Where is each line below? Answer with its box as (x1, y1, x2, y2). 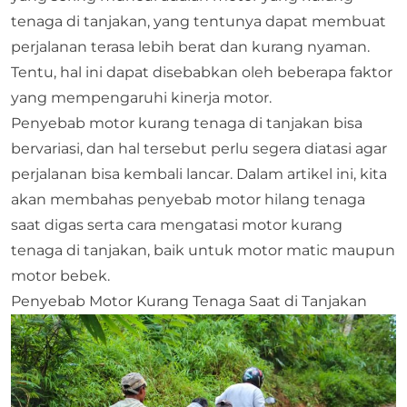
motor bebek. (11, 267, 110, 284)
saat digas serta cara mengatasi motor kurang (11, 216, 342, 233)
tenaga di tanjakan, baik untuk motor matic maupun (11, 242, 395, 259)
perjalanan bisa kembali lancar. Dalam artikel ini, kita (11, 165, 387, 183)
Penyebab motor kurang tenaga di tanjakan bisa (11, 114, 362, 132)
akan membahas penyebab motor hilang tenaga (11, 191, 365, 208)
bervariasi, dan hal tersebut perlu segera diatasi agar (11, 140, 387, 157)
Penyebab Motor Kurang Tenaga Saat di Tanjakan (11, 293, 367, 310)
